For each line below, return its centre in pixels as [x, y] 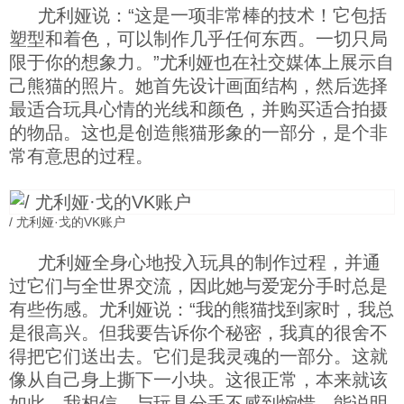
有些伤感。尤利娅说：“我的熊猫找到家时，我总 [202, 309]
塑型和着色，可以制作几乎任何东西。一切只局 [198, 39]
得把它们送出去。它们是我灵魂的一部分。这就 [198, 356]
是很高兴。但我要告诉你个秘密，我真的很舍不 [198, 333]
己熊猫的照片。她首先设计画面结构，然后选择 [198, 86]
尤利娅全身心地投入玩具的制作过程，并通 [209, 262]
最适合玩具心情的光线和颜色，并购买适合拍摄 [198, 109]
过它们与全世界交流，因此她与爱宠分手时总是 [198, 286]
